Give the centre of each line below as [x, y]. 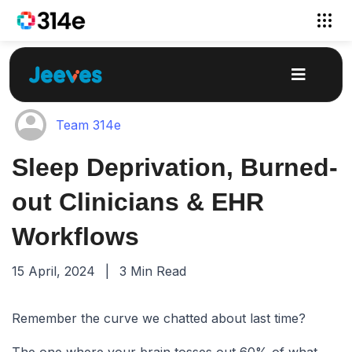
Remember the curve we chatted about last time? [159, 318]
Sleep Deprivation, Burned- [175, 167]
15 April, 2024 [55, 271]
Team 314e [88, 125]
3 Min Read [151, 271]
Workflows [75, 236]
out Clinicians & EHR [138, 202]
